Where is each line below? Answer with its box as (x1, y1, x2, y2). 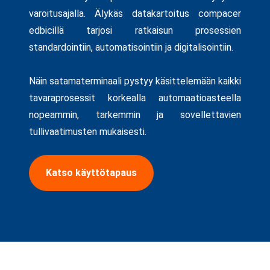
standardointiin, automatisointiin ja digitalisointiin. (29, 41, 233, 53)
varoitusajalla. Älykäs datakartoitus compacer (29, 7, 241, 19)
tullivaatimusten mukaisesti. (29, 125, 146, 137)
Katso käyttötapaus (46, 166, 137, 178)
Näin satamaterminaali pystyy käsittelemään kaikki (29, 75, 241, 87)
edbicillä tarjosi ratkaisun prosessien (29, 24, 241, 36)
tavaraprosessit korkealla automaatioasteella (29, 92, 241, 104)
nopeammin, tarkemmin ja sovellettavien (29, 108, 241, 121)
